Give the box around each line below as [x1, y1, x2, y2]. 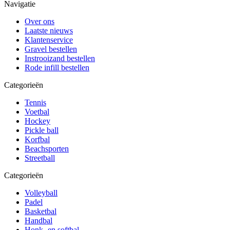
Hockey [25, 116, 50, 125]
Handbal [25, 216, 52, 225]
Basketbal [25, 206, 56, 216]
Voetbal [25, 107, 49, 116]
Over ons [25, 16, 54, 26]
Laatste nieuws [25, 26, 73, 35]
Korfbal [25, 135, 50, 144]
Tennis [25, 98, 46, 107]
